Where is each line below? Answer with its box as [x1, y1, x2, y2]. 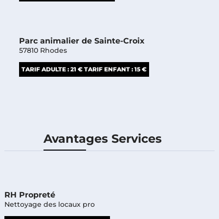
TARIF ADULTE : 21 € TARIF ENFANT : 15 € [21, 65, 147, 73]
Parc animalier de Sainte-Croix [19, 36, 145, 45]
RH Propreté [4, 190, 55, 199]
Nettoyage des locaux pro [4, 199, 95, 209]
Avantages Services [43, 131, 162, 146]
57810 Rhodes [19, 45, 67, 55]
